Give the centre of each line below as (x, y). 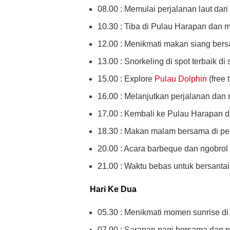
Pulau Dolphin (181, 79)
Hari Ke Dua (113, 189)
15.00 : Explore (126, 79)
